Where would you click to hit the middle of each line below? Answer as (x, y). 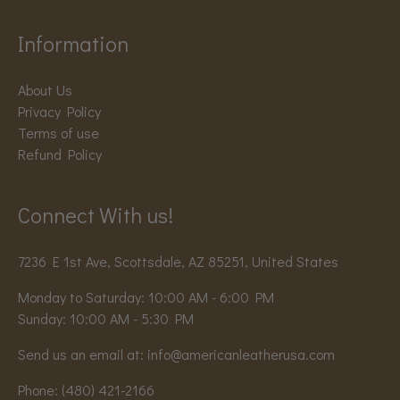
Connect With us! (96, 215)
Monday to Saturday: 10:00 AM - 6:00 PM (146, 297)
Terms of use (58, 133)
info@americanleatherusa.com (241, 354)
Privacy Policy (59, 112)
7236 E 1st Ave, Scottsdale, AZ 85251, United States (178, 262)
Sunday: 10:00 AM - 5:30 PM (106, 319)
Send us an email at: (83, 354)
